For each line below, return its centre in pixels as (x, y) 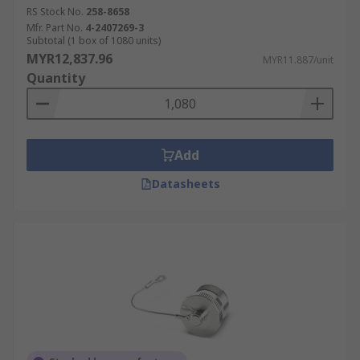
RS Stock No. (55, 12)
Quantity (56, 78)
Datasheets (186, 184)
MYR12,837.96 (70, 59)
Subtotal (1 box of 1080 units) (94, 41)
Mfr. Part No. (55, 28)
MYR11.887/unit (298, 60)
